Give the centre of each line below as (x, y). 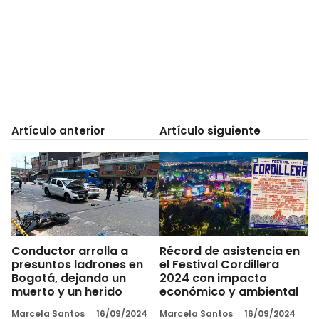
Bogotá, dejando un (69, 278)
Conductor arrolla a (70, 251)
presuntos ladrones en (77, 264)
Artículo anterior (58, 131)
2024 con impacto (213, 278)
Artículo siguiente (210, 131)
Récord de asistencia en (230, 251)
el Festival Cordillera (219, 264)
